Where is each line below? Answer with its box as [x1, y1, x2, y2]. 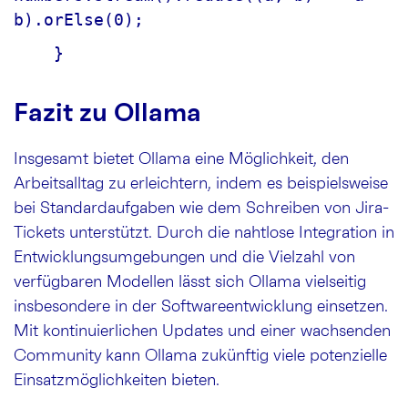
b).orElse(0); [14, 9, 144, 29]
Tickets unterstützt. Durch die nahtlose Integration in [14, 224, 394, 241]
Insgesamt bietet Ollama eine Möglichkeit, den [14, 150, 349, 168]
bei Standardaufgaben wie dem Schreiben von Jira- [14, 199, 389, 217]
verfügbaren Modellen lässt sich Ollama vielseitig [14, 273, 366, 291]
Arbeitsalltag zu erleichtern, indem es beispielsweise [14, 175, 388, 192]
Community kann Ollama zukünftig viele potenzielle [14, 347, 387, 364]
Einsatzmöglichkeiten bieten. [14, 372, 219, 389]
